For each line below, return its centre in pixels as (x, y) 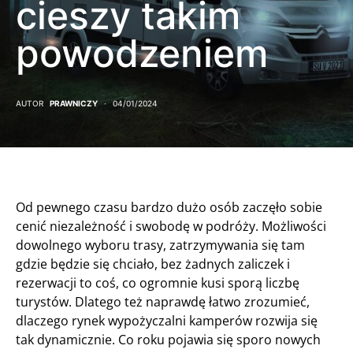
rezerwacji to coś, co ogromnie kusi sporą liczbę (158, 283)
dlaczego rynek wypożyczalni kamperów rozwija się (167, 321)
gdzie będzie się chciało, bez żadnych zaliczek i (153, 264)
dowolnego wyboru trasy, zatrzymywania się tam (160, 245)
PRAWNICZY (74, 103)
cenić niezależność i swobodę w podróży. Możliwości (171, 226)
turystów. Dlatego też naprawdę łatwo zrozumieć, (163, 302)
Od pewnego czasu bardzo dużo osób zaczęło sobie (169, 207)
